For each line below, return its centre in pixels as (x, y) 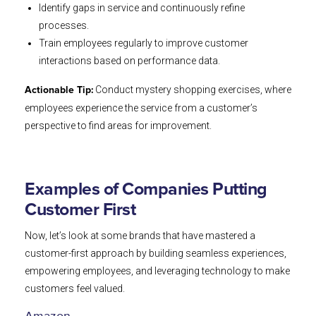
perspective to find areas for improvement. (118, 126)
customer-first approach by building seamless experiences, (156, 254)
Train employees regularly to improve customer (144, 43)
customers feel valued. (75, 289)
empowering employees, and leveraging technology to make (157, 271)
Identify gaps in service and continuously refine (142, 8)
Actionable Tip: (59, 91)
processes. (64, 26)
